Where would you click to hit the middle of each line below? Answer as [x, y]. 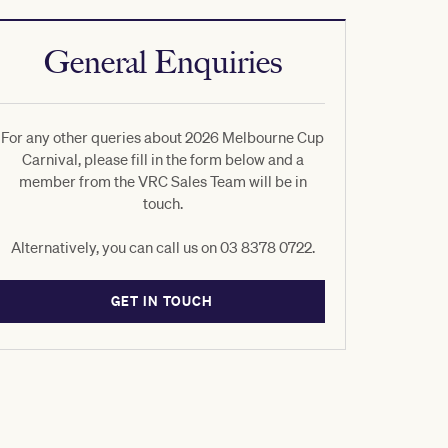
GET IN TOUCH [162, 301]
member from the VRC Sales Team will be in [162, 181]
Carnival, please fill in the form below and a [162, 159]
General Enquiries [162, 62]
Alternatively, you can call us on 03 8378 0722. [162, 247]
